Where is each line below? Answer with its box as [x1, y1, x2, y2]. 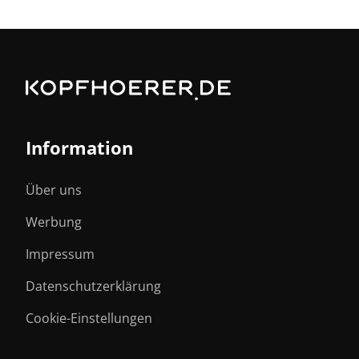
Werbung [26, 212, 82, 231]
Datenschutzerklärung [26, 276, 161, 295]
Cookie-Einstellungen [26, 309, 152, 327]
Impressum [26, 244, 95, 263]
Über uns [26, 180, 82, 199]
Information [26, 135, 133, 159]
